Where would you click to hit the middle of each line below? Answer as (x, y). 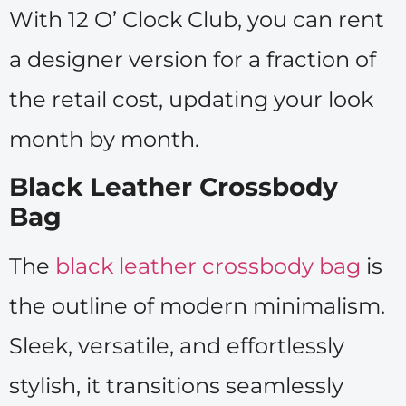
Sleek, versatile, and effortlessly (177, 345)
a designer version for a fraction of (193, 59)
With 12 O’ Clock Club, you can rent (197, 19)
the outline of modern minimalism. (197, 305)
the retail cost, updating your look (191, 99)
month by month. (104, 139)
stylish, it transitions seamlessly (176, 385)
